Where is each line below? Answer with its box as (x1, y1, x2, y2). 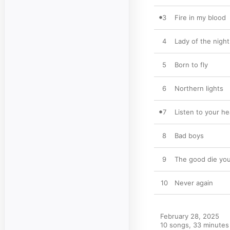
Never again (175, 179, 213, 187)
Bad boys (175, 131, 204, 140)
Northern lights (175, 84, 223, 92)
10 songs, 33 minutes (160, 221, 229, 229)
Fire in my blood (175, 13, 226, 22)
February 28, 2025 (160, 212, 219, 220)
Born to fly (175, 61, 208, 69)
